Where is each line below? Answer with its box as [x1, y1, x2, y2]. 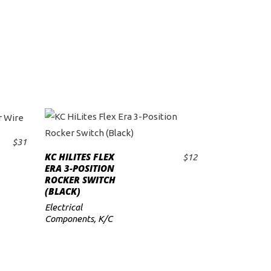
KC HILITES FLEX [44, 151, 114, 163]
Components [44, 214, 94, 224]
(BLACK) [44, 185, 80, 197]
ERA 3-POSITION [44, 162, 114, 174]
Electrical [44, 202, 82, 212]
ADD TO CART [91, 158, 164, 174]
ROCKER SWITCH [44, 174, 116, 186]
